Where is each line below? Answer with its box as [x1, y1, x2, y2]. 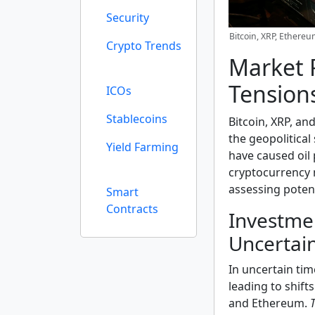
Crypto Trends [106, 38, 181, 53]
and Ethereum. [229, 295, 310, 311]
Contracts [106, 201, 158, 217]
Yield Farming [106, 139, 179, 155]
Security [106, 10, 149, 25]
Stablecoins [106, 111, 167, 127]
